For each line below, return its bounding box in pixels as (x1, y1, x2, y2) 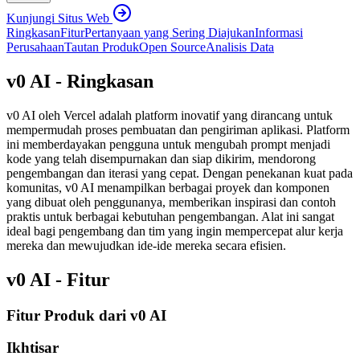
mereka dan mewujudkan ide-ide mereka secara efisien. (6, 238, 286, 252)
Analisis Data (206, 39, 274, 54)
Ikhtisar (6, 339, 59, 357)
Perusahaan (6, 39, 64, 54)
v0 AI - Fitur (6, 268, 110, 290)
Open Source (139, 39, 206, 54)
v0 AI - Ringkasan (6, 70, 153, 92)
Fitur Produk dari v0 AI (6, 306, 166, 324)
